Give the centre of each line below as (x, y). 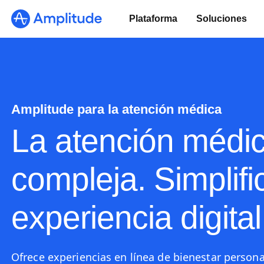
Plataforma (153, 19)
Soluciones (222, 19)
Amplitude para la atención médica (116, 110)
